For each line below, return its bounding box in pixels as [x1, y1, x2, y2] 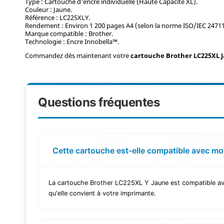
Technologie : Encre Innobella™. [25, 36, 119, 46]
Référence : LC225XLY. [25, 12, 90, 22]
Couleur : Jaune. [25, 4, 72, 14]
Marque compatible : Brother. [25, 28, 113, 38]
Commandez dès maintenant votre [25, 51, 131, 60]
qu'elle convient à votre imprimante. [48, 189, 156, 197]
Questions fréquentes [38, 94, 160, 109]
